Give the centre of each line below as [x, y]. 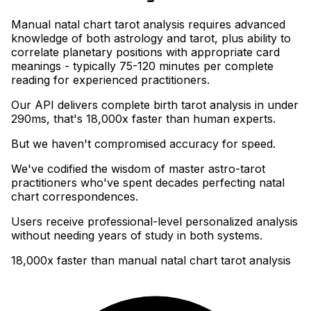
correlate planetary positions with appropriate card [145, 52]
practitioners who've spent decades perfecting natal [148, 183]
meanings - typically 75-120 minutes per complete [142, 66]
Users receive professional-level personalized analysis [154, 222]
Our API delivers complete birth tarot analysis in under [155, 105]
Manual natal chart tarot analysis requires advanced [148, 25]
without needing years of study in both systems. [137, 236]
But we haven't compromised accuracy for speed [142, 144]
